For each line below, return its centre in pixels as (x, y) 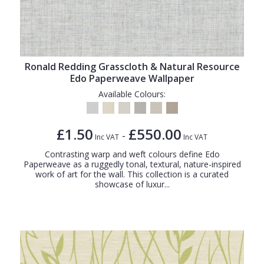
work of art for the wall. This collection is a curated (132, 174)
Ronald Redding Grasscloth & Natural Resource (132, 66)
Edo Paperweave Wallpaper (132, 78)
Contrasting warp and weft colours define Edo (132, 154)
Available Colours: (132, 94)
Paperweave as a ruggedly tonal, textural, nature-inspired (132, 164)
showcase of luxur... (132, 184)
